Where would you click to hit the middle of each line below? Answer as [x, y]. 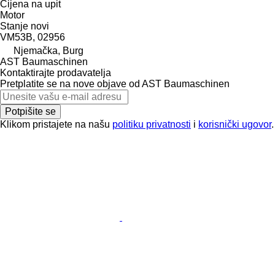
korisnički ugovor [235, 124]
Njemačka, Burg [48, 50]
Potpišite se [30, 111]
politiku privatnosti [152, 124]
